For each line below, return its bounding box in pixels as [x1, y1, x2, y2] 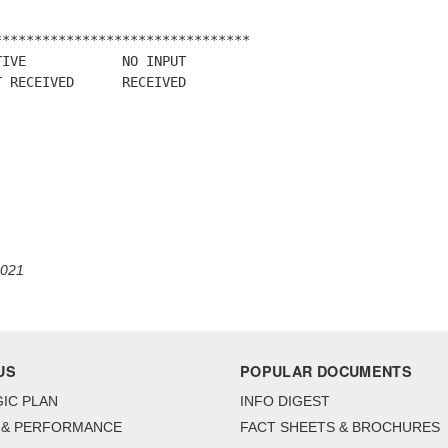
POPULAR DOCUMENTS [240, 361, 413, 382]
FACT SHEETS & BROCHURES [240, 419, 440, 436]
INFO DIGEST [240, 393, 330, 410]
